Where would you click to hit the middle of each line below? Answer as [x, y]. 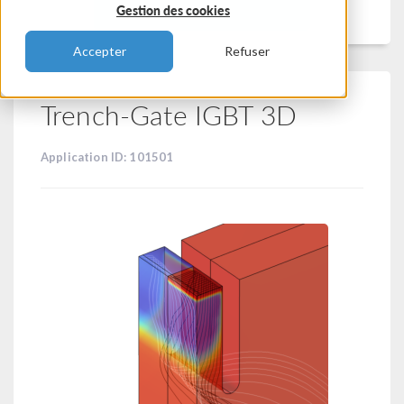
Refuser [247, 51]
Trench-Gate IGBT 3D [169, 115]
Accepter [99, 51]
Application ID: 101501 [107, 157]
